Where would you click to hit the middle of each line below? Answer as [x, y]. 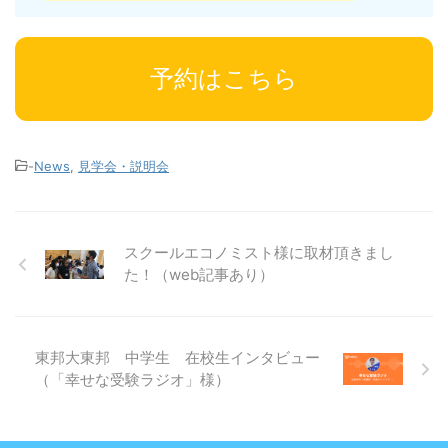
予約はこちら [224, 78]
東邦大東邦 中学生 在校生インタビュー [177, 357]
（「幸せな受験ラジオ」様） [132, 379]
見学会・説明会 [123, 166]
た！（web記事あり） [199, 274]
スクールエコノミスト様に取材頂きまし [259, 252]
